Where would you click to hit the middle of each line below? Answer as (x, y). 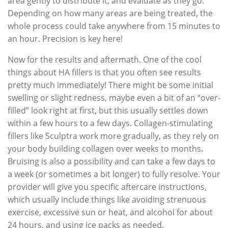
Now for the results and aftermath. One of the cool (105, 59)
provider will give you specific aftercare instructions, (107, 187)
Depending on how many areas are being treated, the (110, 13)
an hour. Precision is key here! (65, 38)
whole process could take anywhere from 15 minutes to (114, 26)
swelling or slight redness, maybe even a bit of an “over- (114, 97)
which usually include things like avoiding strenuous (107, 199)
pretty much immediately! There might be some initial (110, 85)
